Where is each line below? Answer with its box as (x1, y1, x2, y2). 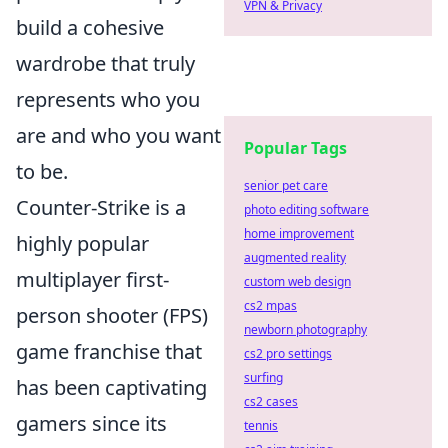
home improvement (244, 225, 354, 242)
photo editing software (244, 201, 369, 218)
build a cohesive (16, 13, 164, 41)
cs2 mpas (244, 297, 297, 314)
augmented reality (244, 249, 346, 266)
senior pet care (244, 177, 328, 194)
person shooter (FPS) (16, 301, 208, 329)
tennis (244, 417, 278, 434)
